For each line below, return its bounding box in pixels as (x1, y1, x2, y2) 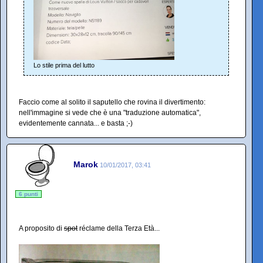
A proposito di (19, 224, 64, 232)
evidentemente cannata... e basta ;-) (19, 119, 133, 127)
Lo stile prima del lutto (33, 61, 95, 69)
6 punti (19, 190, 38, 197)
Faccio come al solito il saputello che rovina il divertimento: (19, 97, 205, 106)
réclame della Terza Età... (77, 224, 160, 232)
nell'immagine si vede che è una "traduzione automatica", (19, 108, 201, 117)
